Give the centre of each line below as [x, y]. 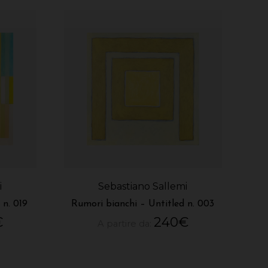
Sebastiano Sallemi [143, 187]
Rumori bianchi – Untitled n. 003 [143, 204]
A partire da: [125, 224]
